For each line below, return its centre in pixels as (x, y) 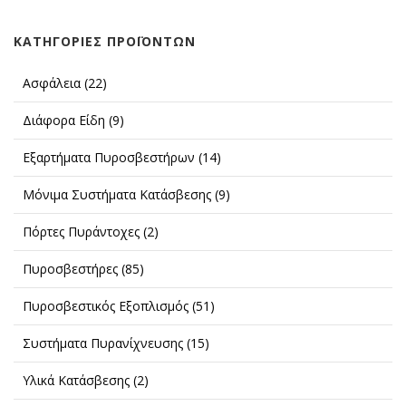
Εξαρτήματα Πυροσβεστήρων (111, 158)
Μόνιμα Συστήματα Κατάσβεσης (119, 195)
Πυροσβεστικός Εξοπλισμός (107, 306)
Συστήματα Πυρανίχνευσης (105, 343)
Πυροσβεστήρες (72, 269)
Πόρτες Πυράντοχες (83, 232)
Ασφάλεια (53, 83)
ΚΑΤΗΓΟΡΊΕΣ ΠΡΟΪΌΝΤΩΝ (105, 42)
